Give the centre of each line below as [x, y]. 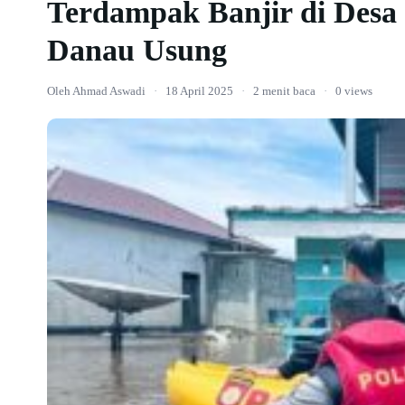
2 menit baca [284, 91]
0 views [354, 91]
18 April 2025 [199, 91]
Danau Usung [137, 50]
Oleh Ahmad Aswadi [96, 91]
